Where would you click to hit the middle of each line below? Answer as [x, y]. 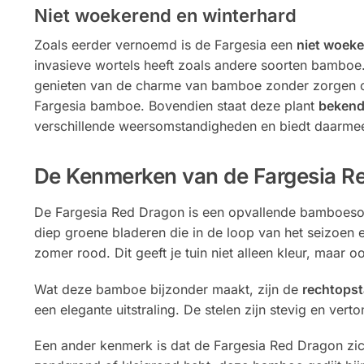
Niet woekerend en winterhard [165, 15]
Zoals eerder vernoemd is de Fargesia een [165, 44]
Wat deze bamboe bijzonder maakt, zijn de [168, 289]
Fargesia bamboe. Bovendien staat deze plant [176, 105]
